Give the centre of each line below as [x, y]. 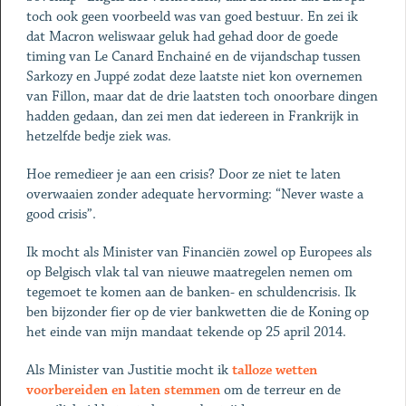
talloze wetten [274, 370]
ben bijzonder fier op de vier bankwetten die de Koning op [197, 312]
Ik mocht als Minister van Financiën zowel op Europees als [198, 252]
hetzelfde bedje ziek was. [98, 136]
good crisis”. [61, 214]
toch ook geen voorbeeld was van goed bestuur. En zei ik [192, 17]
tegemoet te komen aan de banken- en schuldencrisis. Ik [191, 292]
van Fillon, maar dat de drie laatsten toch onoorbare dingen [202, 97]
